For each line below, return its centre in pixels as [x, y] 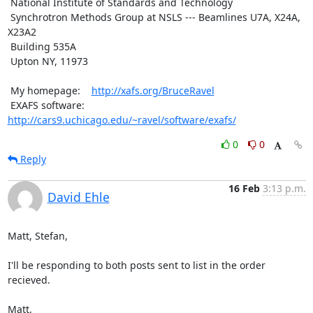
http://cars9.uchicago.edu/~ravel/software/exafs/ [122, 119]
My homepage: [51, 90]
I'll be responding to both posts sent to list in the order [136, 265]
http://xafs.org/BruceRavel [153, 90]
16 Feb [244, 188]
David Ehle [78, 197]
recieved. [29, 279]
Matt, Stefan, [37, 235]
